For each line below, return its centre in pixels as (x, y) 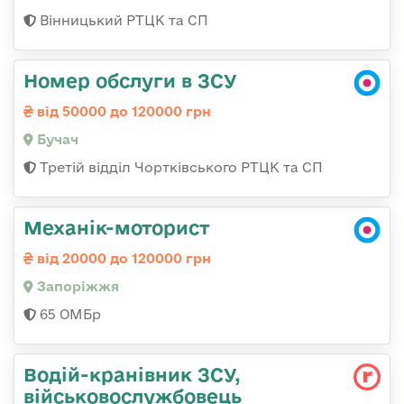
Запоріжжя (76, 286)
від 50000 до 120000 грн (122, 111)
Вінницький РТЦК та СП (122, 20)
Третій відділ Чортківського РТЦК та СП (179, 167)
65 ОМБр (69, 314)
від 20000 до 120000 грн (122, 258)
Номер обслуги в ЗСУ (130, 80)
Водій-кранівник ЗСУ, (132, 374)
